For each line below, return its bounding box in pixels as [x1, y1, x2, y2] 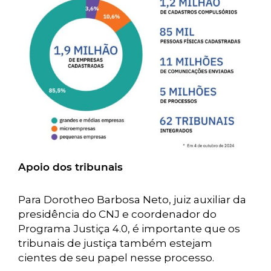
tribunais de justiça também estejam [18, 237, 212, 249]
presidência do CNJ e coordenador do [18, 208, 217, 220]
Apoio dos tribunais [18, 161, 123, 173]
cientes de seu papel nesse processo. [18, 252, 221, 264]
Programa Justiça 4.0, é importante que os [18, 223, 240, 235]
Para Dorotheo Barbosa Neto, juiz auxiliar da [18, 194, 246, 206]
